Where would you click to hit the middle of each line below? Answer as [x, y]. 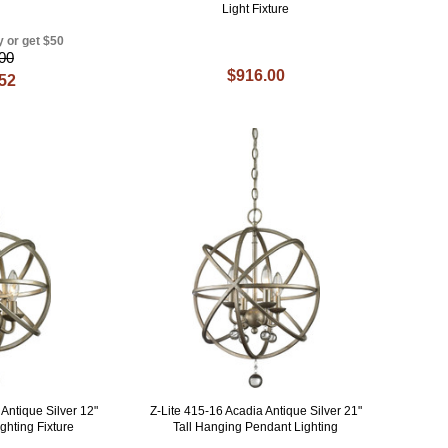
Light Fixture [256, 9]
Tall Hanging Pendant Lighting [256, 426]
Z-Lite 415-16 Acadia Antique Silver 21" [255, 410]
